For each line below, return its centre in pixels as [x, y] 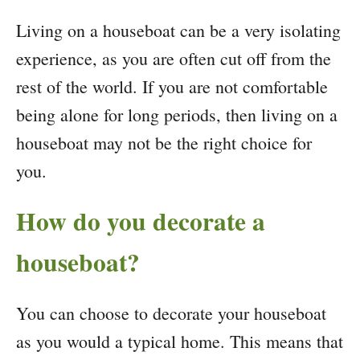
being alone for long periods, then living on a [177, 115]
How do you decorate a [141, 221]
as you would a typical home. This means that [180, 342]
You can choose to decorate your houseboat [171, 313]
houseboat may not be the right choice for [164, 143]
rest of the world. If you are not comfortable [172, 87]
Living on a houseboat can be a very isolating [178, 31]
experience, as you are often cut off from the [174, 59]
